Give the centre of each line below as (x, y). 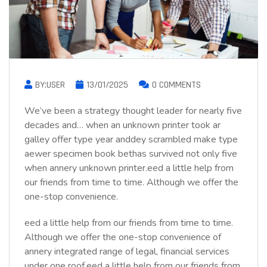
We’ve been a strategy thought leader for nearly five (133, 111)
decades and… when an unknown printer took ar (122, 125)
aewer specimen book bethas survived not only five (131, 154)
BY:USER (50, 85)
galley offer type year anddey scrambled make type (131, 140)
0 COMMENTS (176, 85)
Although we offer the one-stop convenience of (123, 237)
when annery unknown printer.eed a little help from (129, 168)
